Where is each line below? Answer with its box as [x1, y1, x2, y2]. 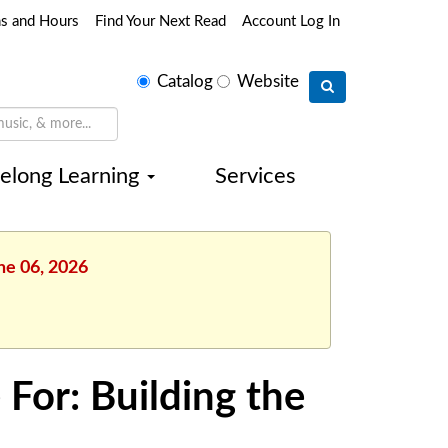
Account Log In [242, 14, 340, 29]
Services [215, 165, 296, 187]
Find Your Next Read [95, 14, 226, 29]
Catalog [157, 73, 213, 90]
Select [121, 63, 177, 85]
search [121, 93, 181, 115]
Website [237, 73, 299, 90]
